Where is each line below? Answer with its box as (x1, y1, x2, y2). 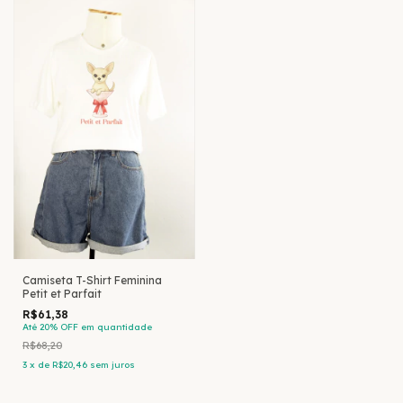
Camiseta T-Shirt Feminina (22, 273, 162, 288)
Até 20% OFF (22, 321, 78, 334)
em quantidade (81, 321, 152, 334)
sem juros (90, 359, 135, 372)
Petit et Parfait (22, 287, 102, 301)
